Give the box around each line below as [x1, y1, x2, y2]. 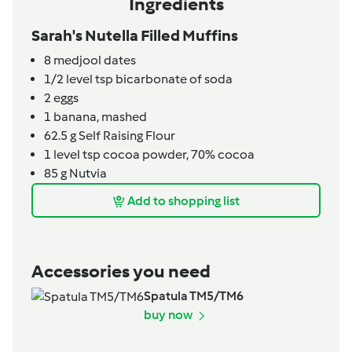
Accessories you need [31, 260, 211, 283]
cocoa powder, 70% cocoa [101, 147, 255, 163]
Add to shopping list [127, 192, 240, 208]
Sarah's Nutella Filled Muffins [31, 26, 238, 46]
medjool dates [51, 53, 136, 68]
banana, [51, 109, 101, 125]
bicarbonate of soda [113, 71, 233, 87]
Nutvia [67, 166, 107, 181]
